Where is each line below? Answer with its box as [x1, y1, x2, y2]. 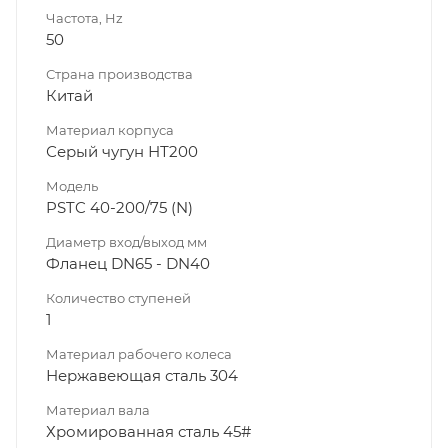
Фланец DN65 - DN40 [46, 253, 210, 273]
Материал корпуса [46, 121, 174, 138]
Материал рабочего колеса [46, 345, 232, 362]
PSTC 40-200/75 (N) [46, 197, 193, 217]
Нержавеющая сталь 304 [46, 365, 238, 385]
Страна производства [46, 65, 193, 82]
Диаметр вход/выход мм [46, 233, 207, 250]
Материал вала [46, 401, 150, 418]
